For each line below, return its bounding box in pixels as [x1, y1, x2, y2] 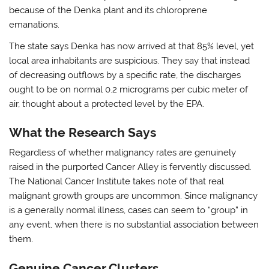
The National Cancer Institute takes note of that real [9, 176, 225, 187]
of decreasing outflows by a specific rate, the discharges [9, 69, 241, 80]
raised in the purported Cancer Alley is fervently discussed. [9, 162, 252, 173]
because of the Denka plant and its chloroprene [9, 5, 208, 16]
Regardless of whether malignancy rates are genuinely [9, 147, 237, 159]
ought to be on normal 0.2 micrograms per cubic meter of [9, 83, 249, 95]
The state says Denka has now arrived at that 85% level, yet [9, 40, 255, 52]
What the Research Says [9, 125, 157, 141]
